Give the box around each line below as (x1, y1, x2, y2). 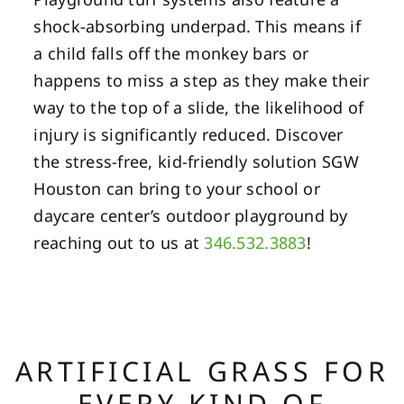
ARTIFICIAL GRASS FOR (14, 352, 390, 390)
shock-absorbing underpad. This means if (33, 14, 361, 37)
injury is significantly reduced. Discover (33, 123, 344, 145)
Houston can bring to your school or (33, 177, 320, 199)
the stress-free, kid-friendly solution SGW (33, 150, 359, 172)
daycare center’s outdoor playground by (33, 204, 348, 226)
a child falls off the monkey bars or (33, 41, 309, 64)
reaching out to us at (33, 231, 205, 253)
